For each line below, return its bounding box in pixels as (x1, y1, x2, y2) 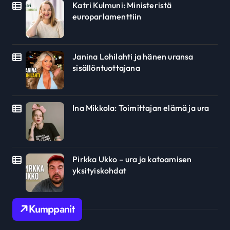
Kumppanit (29, 201, 74, 217)
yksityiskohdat (72, 165, 127, 176)
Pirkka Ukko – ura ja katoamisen (72, 154, 192, 164)
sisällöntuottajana (72, 62, 140, 73)
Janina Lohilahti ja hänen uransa (72, 51, 194, 62)
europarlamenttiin (72, 11, 142, 22)
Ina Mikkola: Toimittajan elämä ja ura (72, 102, 209, 113)
